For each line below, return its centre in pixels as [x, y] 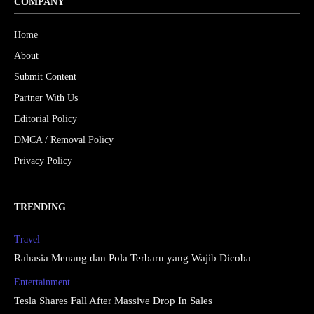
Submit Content [45, 77]
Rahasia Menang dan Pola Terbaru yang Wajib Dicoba [132, 258]
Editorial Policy [46, 119]
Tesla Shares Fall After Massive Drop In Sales [113, 301]
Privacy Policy [43, 161]
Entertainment [42, 282]
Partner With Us [46, 98]
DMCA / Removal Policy [64, 140]
